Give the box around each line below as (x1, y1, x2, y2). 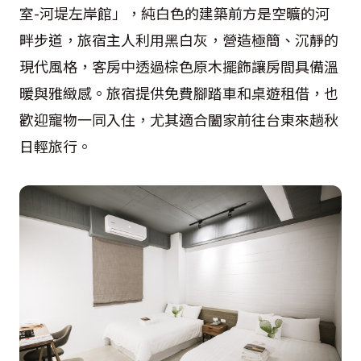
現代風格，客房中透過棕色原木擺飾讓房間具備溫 (19, 55, 338, 77)
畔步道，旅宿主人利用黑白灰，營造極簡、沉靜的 (19, 28, 338, 50)
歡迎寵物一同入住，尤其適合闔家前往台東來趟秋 (19, 108, 338, 130)
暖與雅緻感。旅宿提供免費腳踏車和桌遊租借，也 (19, 81, 338, 103)
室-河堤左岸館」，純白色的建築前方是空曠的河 (19, 2, 330, 23)
